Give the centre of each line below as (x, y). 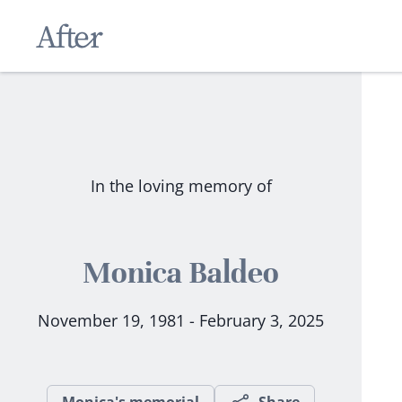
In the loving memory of (181, 186)
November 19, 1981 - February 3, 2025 (181, 320)
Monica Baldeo (181, 272)
